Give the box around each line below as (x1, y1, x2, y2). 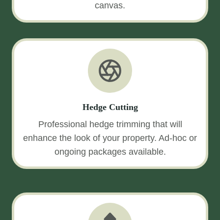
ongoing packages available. (54, 147, 166, 157)
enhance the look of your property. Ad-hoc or (23, 133, 197, 143)
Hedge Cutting (82, 102, 138, 112)
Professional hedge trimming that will (38, 119, 182, 129)
